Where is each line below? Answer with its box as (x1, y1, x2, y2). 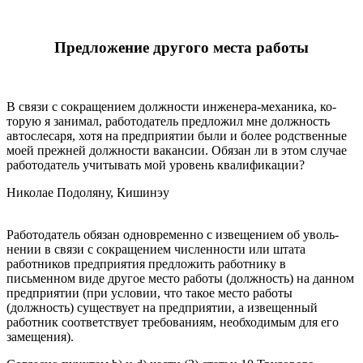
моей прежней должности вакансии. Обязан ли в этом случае (6, 143, 347, 157)
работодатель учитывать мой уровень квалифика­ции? (6, 157, 305, 172)
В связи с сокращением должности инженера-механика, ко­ (6, 99, 336, 113)
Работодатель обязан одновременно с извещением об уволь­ (6, 227, 339, 241)
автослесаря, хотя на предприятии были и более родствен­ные (6, 128, 347, 143)
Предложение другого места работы (54, 38, 309, 56)
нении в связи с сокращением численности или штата (6, 241, 305, 256)
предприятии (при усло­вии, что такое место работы (6, 285, 293, 300)
